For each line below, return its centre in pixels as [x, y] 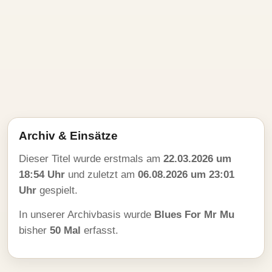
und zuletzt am [101, 175]
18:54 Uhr [42, 175]
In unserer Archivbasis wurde [87, 215]
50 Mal [65, 230]
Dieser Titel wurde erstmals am [91, 159]
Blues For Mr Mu [194, 215]
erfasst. [100, 230]
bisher [34, 230]
